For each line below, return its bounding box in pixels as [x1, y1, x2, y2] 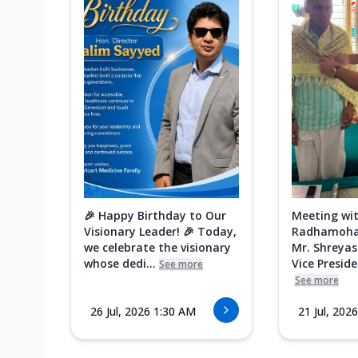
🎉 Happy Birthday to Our [84, 208, 226, 224]
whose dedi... [84, 256, 156, 272]
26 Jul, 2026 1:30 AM [90, 304, 196, 320]
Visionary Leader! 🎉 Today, [84, 224, 237, 240]
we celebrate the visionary [84, 240, 231, 256]
